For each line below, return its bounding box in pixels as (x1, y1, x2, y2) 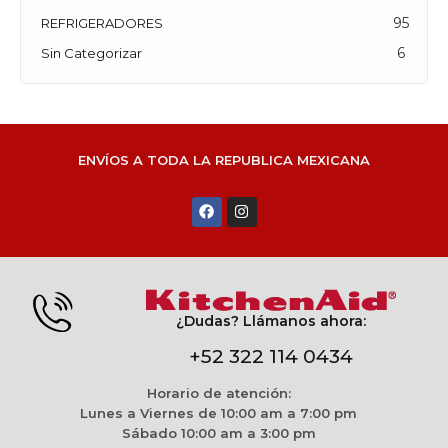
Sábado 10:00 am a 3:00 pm (121, 424, 316, 441)
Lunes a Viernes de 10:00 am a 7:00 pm (80, 404, 358, 421)
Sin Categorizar (41, 44, 142, 61)
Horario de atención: (146, 384, 291, 401)
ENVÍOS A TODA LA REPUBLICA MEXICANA (78, 151, 370, 168)
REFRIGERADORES (41, 14, 163, 31)
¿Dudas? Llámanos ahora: (176, 311, 366, 330)
